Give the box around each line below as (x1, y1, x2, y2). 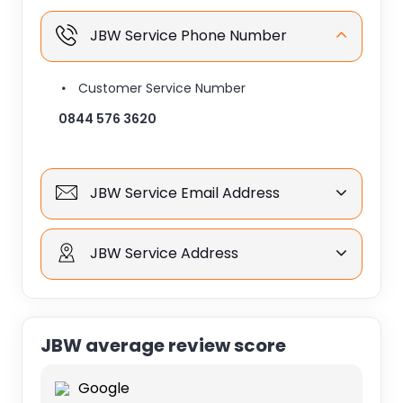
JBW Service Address (85, 243, 238, 264)
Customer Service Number (77, 79, 246, 97)
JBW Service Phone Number (85, 25, 287, 46)
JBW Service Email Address (85, 183, 280, 203)
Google (77, 378, 130, 399)
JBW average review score (40, 333, 286, 358)
